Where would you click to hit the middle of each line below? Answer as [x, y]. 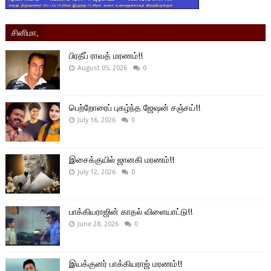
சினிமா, [24, 31]
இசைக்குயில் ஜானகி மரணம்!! [121, 159]
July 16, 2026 [96, 120]
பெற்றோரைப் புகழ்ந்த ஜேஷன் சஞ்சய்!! [134, 107]
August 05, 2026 [102, 68]
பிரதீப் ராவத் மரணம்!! [106, 55]
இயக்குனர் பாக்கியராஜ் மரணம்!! [125, 263]
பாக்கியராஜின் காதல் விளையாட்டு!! [130, 211]
